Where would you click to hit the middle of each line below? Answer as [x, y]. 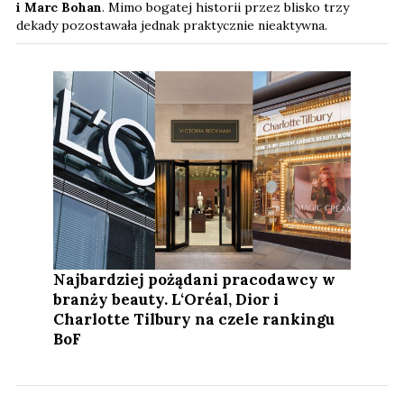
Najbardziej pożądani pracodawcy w [195, 280]
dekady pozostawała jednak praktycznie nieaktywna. [172, 26]
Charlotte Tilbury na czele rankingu [194, 320]
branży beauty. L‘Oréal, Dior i [166, 300]
